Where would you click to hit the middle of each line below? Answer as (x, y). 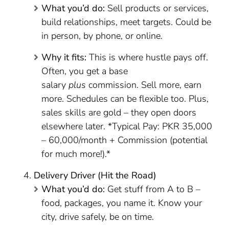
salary (55, 85)
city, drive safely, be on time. (98, 217)
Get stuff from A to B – (153, 189)
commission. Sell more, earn (144, 85)
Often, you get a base (85, 71)
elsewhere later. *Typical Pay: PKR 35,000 (127, 126)
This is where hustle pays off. (147, 57)
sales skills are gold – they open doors (119, 112)
